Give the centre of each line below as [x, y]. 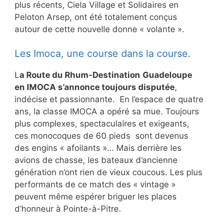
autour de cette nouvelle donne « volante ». [100, 29]
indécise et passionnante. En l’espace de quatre [109, 100]
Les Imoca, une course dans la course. [103, 54]
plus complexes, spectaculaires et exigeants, [102, 124]
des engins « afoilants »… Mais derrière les [98, 148]
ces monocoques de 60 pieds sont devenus [101, 136]
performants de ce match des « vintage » [95, 185]
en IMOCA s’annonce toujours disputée [95, 87]
